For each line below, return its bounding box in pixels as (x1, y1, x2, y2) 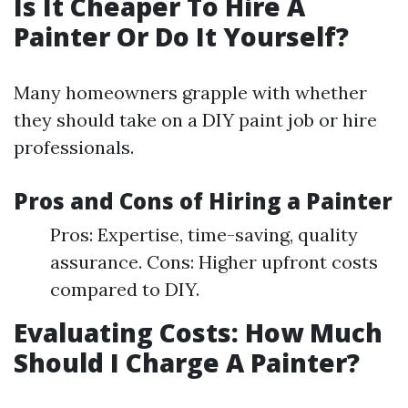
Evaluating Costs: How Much (14, 315, 382, 350)
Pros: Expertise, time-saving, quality (50, 223, 358, 246)
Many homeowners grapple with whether (14, 81, 367, 104)
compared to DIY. (50, 278, 199, 301)
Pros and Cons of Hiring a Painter (14, 186, 393, 216)
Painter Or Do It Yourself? (14, 19, 349, 54)
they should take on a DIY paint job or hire (14, 108, 377, 131)
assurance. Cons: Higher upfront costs (50, 250, 378, 273)
